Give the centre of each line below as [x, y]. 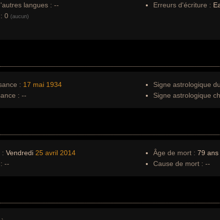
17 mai [34, 84]
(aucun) [20, 16]
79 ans [207, 153]
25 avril [47, 153]
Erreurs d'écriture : [183, 5]
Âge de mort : [174, 153]
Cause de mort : [178, 164]
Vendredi [20, 153]
